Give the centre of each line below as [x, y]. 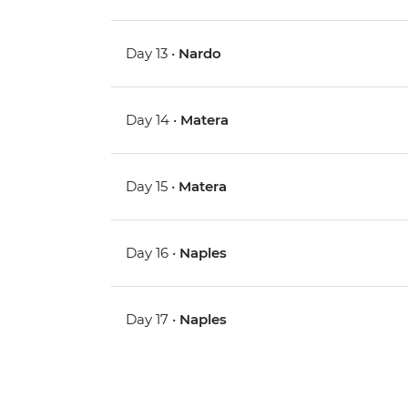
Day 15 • [153, 187]
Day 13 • [153, 54]
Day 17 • [153, 320]
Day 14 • [153, 120]
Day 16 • [153, 253]
